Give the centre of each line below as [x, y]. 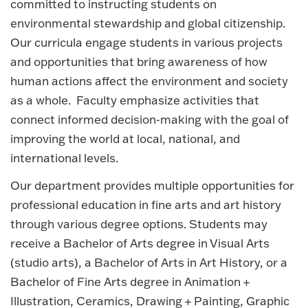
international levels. [64, 157]
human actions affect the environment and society [149, 80]
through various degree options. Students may [139, 224]
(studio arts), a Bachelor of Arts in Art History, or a [149, 263]
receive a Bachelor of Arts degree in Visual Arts [140, 243]
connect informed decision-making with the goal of [150, 119]
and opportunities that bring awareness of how [139, 61]
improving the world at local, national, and [125, 138]
